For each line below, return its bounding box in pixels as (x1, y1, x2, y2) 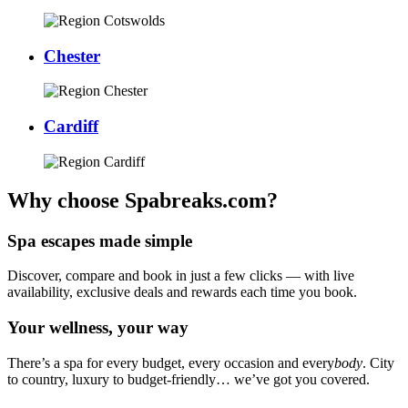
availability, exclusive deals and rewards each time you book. (7, 284, 357, 301)
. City (362, 354, 394, 371)
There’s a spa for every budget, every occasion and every (7, 354, 334, 371)
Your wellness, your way (7, 318, 189, 338)
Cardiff (44, 117, 98, 137)
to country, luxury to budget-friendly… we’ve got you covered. (7, 371, 370, 387)
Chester (44, 46, 100, 66)
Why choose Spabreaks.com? (7, 188, 278, 212)
